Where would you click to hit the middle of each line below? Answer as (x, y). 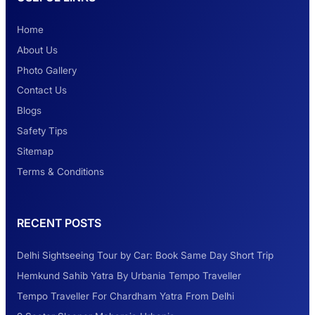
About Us (37, 50)
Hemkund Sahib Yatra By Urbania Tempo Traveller (129, 276)
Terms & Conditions (60, 171)
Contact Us (42, 90)
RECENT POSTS (59, 223)
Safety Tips (42, 131)
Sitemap (35, 151)
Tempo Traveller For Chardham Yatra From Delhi (126, 296)
